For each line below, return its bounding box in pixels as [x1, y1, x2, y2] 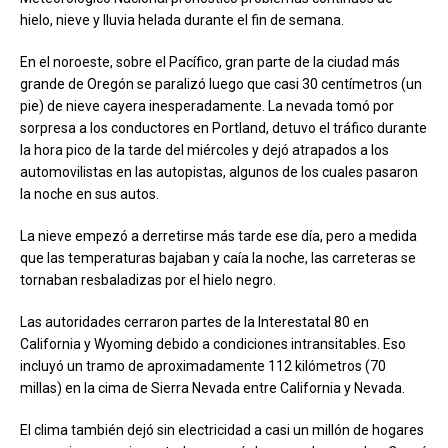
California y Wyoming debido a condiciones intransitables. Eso [20, 335, 406, 352]
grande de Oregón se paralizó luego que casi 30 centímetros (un [20, 75, 422, 92]
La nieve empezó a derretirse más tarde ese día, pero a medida [20, 227, 417, 244]
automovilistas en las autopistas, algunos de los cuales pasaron [20, 163, 418, 180]
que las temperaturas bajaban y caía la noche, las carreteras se [20, 249, 416, 266]
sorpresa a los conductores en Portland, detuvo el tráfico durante [20, 119, 427, 136]
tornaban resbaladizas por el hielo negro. [20, 271, 276, 288]
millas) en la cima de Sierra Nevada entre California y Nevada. [20, 379, 405, 396]
